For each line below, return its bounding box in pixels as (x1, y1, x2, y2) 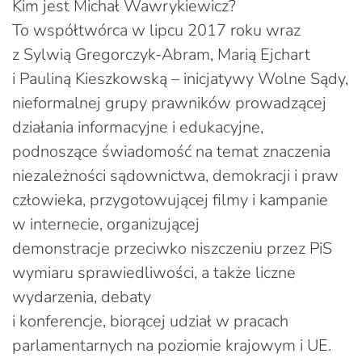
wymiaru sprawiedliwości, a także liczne (12, 261, 296, 284)
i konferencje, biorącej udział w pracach (12, 309, 288, 332)
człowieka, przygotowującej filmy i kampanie (12, 188, 328, 211)
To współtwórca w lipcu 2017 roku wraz (12, 19, 301, 41)
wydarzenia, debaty (12, 285, 151, 308)
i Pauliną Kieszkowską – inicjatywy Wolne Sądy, (12, 67, 348, 90)
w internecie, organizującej (12, 213, 200, 235)
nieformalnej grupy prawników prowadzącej (12, 91, 326, 114)
